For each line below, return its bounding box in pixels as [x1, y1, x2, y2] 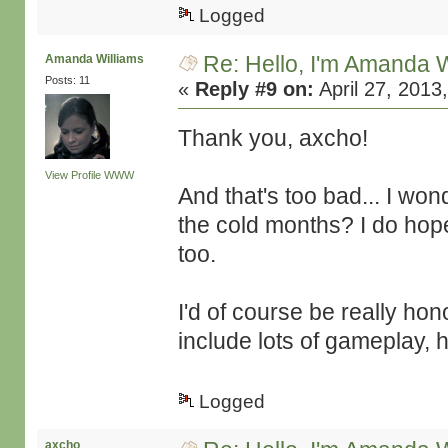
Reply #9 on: [195, 78, 315, 100]
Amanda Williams [44, 52, 144, 66]
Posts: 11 [44, 74, 90, 86]
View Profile [44, 169, 101, 181]
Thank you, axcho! [178, 125, 369, 151]
